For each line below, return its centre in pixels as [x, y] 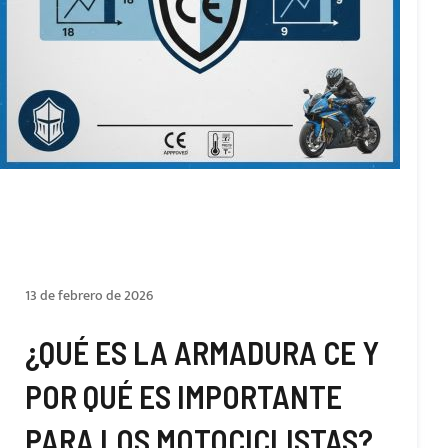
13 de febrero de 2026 [89, 295]
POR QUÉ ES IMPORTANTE [183, 396]
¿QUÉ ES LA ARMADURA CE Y [202, 352]
